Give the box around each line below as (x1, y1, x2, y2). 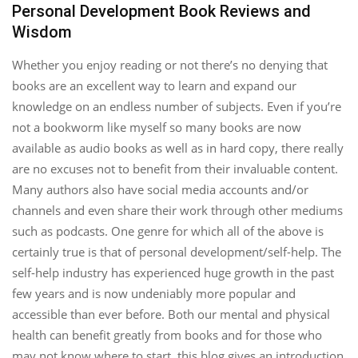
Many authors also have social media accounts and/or (12, 181, 308, 198)
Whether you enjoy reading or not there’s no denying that (12, 57, 328, 74)
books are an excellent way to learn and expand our (12, 78, 296, 94)
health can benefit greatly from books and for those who (12, 327, 322, 344)
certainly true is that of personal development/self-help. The (12, 244, 341, 261)
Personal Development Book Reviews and (12, 2, 311, 22)
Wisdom (12, 22, 72, 42)
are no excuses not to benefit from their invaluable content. (12, 161, 338, 177)
